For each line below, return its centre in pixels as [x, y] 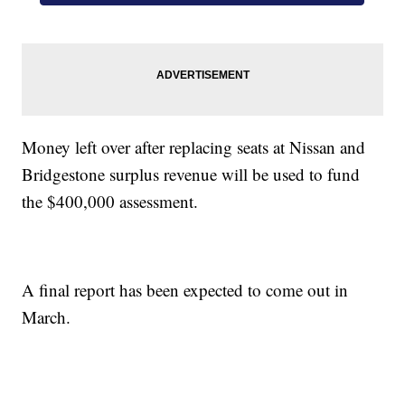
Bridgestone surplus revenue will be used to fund [191, 174]
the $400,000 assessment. [110, 202]
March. [47, 317]
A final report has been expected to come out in [185, 290]
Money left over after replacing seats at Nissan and [194, 147]
